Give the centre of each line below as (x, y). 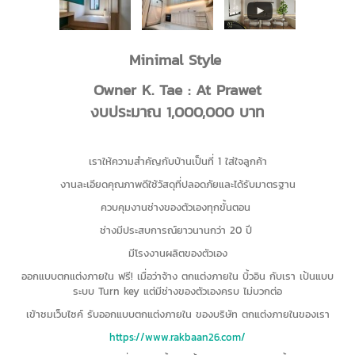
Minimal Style (177, 59)
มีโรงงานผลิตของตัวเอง (177, 253)
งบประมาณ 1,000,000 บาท (177, 111)
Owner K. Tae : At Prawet (177, 89)
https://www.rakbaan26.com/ (177, 337)
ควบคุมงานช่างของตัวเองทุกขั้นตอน (177, 207)
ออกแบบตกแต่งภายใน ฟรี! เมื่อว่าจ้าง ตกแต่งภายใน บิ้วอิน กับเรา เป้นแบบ (177, 276)
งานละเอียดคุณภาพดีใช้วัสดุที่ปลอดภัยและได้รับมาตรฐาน (177, 184)
